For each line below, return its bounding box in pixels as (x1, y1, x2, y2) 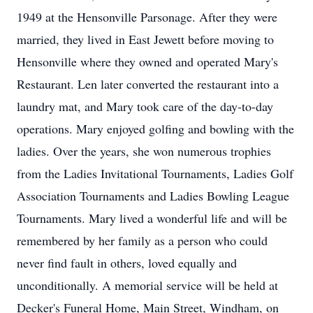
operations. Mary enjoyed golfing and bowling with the (17, 120, 294, 137)
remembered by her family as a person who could (17, 232, 268, 249)
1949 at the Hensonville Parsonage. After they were (17, 8, 277, 25)
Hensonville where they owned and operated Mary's (17, 53, 278, 70)
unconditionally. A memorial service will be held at (17, 277, 278, 293)
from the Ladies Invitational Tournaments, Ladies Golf (17, 165, 293, 182)
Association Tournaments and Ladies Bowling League (17, 187, 289, 204)
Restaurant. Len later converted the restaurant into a (17, 75, 279, 92)
